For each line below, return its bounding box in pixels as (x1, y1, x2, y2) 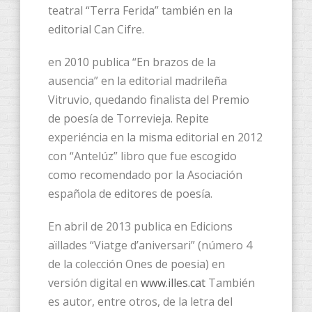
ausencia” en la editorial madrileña (48, 73, 227, 89)
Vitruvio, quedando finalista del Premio (48, 92, 249, 108)
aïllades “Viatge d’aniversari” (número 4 (48, 237, 252, 253)
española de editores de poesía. (48, 186, 212, 202)
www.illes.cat (141, 275, 205, 291)
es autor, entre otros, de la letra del (48, 294, 233, 310)
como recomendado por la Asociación (48, 167, 242, 183)
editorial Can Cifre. (48, 22, 144, 38)
